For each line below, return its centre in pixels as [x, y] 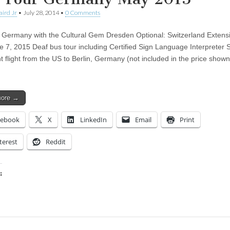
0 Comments [83, 12]
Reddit [56, 141]
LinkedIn [93, 119]
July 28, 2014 [41, 12]
